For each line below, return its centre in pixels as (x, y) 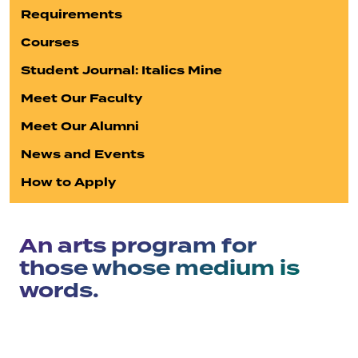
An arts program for (137, 246)
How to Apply (68, 183)
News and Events (83, 155)
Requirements (72, 15)
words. (59, 291)
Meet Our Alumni (80, 127)
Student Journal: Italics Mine (121, 71)
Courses (50, 43)
